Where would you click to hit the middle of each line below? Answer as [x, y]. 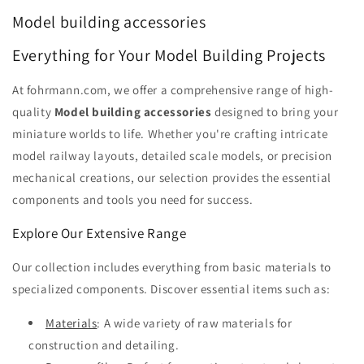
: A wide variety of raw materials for [195, 323]
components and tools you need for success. [133, 200]
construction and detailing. [104, 345]
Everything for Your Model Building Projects [169, 55]
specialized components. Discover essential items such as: [171, 289]
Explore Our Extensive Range [100, 234]
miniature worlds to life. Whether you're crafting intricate [170, 134]
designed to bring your [275, 112]
